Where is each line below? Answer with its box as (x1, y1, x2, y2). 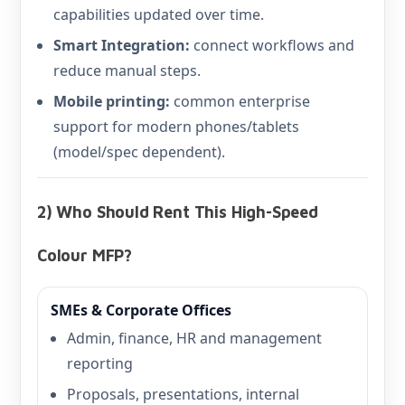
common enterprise (170, 91, 310, 111)
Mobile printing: (53, 91, 170, 111)
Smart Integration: (53, 35, 190, 55)
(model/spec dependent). (53, 142, 225, 162)
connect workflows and (190, 35, 354, 55)
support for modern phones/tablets (53, 117, 299, 137)
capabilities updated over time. (53, 5, 264, 24)
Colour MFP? (37, 246, 133, 265)
